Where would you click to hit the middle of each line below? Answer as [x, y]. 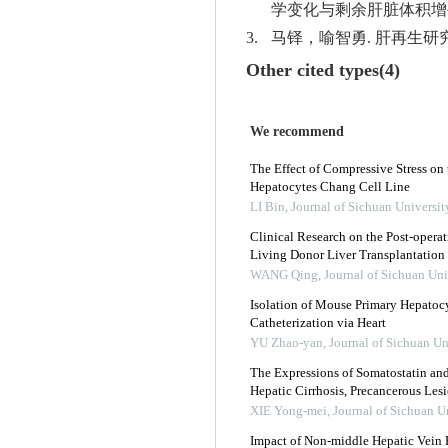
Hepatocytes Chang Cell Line [330, 187]
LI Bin [267, 207]
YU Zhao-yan [286, 343]
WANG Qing [284, 275]
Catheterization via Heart [318, 323]
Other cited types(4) [323, 71]
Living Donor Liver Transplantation [347, 255]
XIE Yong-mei [288, 411]
